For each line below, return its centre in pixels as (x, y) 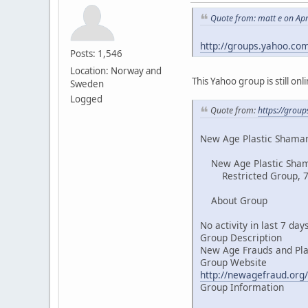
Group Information (242, 287)
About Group (234, 200)
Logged (86, 99)
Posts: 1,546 (96, 53)
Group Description (241, 237)
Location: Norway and (116, 70)
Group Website (233, 262)
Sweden (87, 84)
